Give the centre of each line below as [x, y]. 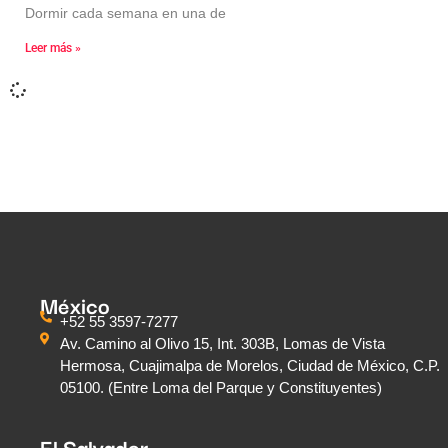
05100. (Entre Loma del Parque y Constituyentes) [221, 388]
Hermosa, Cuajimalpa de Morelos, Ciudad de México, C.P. [250, 366]
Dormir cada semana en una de [125, 13]
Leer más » [53, 48]
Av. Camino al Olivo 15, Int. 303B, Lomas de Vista [222, 344]
